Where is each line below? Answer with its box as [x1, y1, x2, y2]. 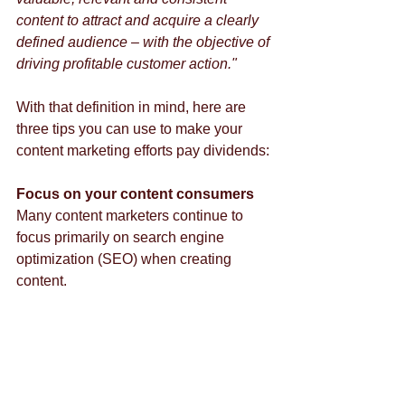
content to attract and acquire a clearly [16, 13, 262, 28]
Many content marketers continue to [16, 208, 247, 223]
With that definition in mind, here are [16, 99, 250, 115]
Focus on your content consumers [16, 186, 254, 202]
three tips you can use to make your [16, 121, 246, 137]
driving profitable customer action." [16, 56, 237, 71]
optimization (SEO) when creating [16, 251, 235, 267]
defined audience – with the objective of [16, 34, 273, 50]
